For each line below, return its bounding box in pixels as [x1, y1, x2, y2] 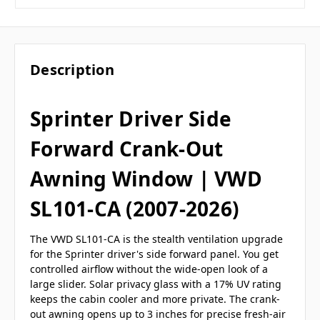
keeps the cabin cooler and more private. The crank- [30, 292, 280, 306]
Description [30, 60, 114, 80]
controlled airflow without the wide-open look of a [30, 262, 268, 276]
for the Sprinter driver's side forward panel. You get [30, 247, 279, 261]
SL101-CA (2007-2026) [30, 195, 239, 223]
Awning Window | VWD [30, 165, 262, 193]
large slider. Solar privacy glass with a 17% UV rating [30, 277, 281, 291]
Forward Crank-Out [30, 135, 224, 163]
